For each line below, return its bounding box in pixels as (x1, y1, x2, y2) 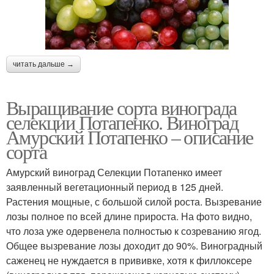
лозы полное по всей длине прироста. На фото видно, (6, 209, 252, 224)
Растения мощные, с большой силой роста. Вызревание (6, 194, 262, 209)
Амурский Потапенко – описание (6, 124, 253, 150)
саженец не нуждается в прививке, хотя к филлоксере (6, 253, 252, 268)
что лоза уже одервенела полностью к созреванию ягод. (6, 224, 261, 239)
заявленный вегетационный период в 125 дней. (6, 180, 223, 194)
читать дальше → (13, 60, 74, 69)
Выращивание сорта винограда (6, 94, 237, 121)
